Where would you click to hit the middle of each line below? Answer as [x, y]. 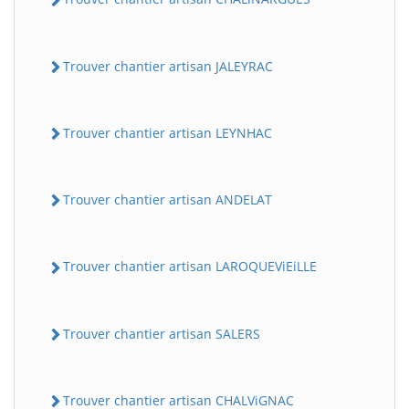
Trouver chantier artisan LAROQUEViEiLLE [190, 267]
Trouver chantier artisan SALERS [162, 333]
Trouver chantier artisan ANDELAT [168, 200]
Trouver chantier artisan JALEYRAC [168, 66]
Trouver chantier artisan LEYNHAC [168, 132]
